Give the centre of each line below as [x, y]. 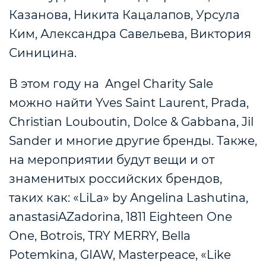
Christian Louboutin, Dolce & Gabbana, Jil [131, 122]
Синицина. [43, 53]
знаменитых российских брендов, [115, 179]
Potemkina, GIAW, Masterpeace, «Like [120, 255]
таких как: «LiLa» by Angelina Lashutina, [129, 198]
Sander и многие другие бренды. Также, [133, 141]
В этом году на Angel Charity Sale [111, 84]
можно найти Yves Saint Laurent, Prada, [129, 103]
